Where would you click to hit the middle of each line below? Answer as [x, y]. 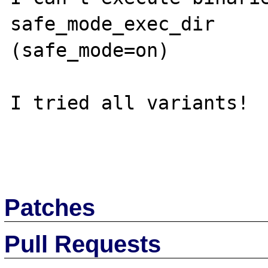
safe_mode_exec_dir [118, 24]
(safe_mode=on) [107, 50]
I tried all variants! [130, 103]
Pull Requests [83, 244]
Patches [50, 207]
